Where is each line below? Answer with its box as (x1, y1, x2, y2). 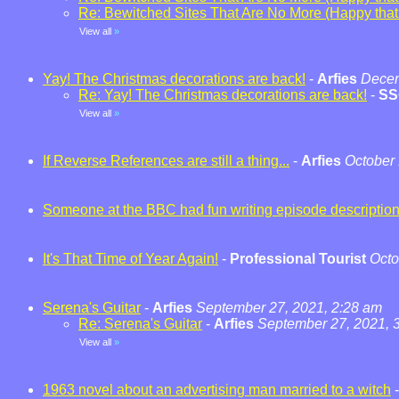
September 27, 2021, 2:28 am (196, 300, 382, 315)
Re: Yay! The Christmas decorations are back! (78, 87, 367, 102)
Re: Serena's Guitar (78, 316, 202, 331)
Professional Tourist (230, 251, 366, 266)
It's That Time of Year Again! (43, 251, 218, 266)
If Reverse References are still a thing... (43, 153, 289, 168)
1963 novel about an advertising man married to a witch (43, 382, 391, 397)
